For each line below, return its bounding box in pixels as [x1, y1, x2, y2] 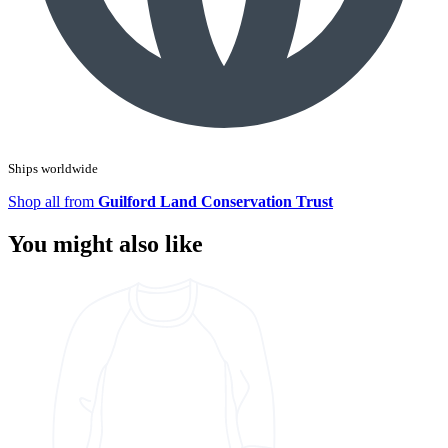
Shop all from [8, 193, 94, 211]
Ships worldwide [8, 161, 98, 177]
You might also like [8, 231, 203, 258]
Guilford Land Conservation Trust [98, 193, 333, 211]
